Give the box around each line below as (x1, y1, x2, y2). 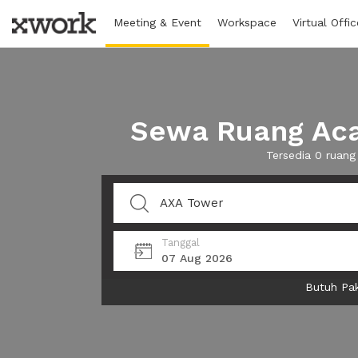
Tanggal (161, 237, 200, 249)
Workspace (217, 16, 276, 29)
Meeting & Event (113, 16, 201, 29)
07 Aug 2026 (161, 252, 233, 265)
